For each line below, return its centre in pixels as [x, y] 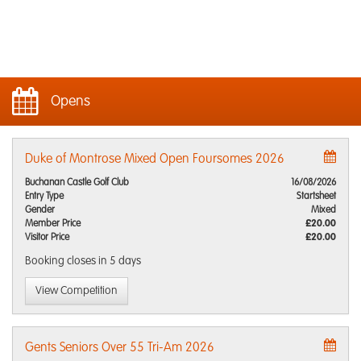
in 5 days [120, 261]
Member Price [53, 224]
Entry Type [44, 197]
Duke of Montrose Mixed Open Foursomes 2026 [155, 160]
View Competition [77, 291]
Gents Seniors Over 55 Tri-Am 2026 [120, 348]
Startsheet [316, 197]
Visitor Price [47, 238]
